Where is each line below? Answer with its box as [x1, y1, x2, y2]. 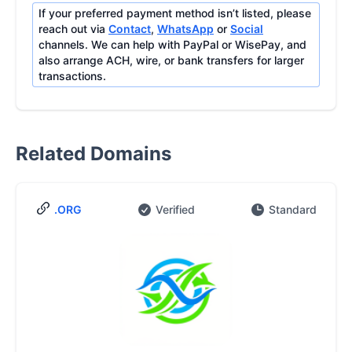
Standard [269, 203, 317, 216]
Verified [156, 203, 195, 216]
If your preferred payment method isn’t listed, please [38, 6, 311, 20]
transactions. [38, 69, 106, 82]
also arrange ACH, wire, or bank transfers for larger [38, 53, 304, 67]
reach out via [38, 22, 108, 35]
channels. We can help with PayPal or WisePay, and [38, 38, 306, 51]
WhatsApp [157, 22, 214, 35]
